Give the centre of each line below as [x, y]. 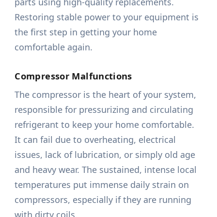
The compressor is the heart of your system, [106, 95]
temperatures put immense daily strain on [102, 185]
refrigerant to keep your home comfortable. [105, 125]
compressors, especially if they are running [103, 200]
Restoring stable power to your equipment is [107, 17]
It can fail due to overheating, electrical [95, 140]
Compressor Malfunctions [73, 76]
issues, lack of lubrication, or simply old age [105, 155]
